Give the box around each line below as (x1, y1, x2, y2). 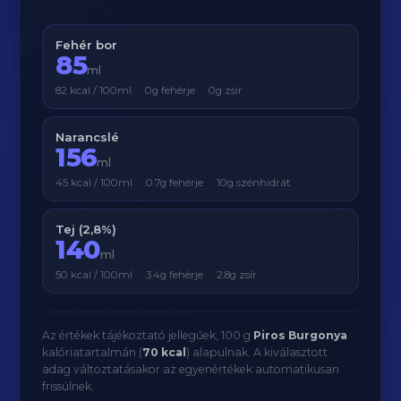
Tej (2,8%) (55, 222, 117, 236)
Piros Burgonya (253, 328, 348, 342)
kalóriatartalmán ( (42, 346, 143, 359)
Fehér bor (55, 38, 118, 52)
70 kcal (142, 346, 187, 359)
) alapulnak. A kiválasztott (186, 346, 328, 359)
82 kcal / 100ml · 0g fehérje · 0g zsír (55, 84, 243, 97)
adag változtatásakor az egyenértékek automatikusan (42, 363, 340, 376)
